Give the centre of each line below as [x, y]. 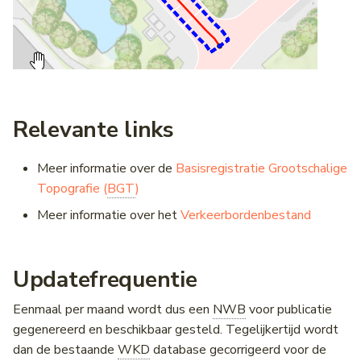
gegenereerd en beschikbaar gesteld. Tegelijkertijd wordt [176, 330]
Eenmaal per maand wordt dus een [113, 310]
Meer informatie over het [109, 216]
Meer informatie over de [106, 169]
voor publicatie [289, 310]
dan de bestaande [65, 350]
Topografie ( [72, 189]
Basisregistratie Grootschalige [261, 169]
